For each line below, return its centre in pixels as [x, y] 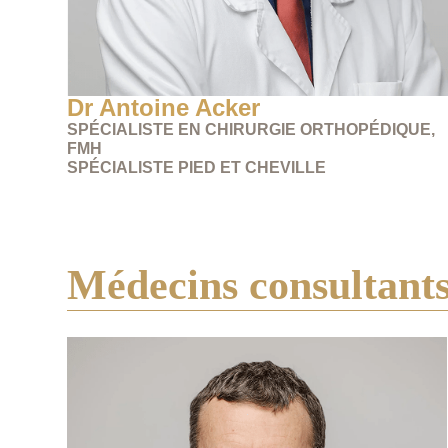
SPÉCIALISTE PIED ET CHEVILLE [197, 167]
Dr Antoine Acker [164, 107]
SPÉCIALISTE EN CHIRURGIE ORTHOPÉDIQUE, [251, 129]
